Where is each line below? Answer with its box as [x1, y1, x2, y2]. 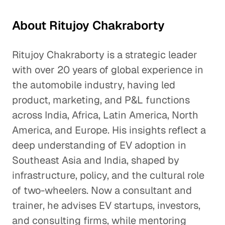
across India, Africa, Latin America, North [12, 108, 198, 122]
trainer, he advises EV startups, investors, [12, 199, 200, 212]
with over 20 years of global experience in [12, 63, 203, 76]
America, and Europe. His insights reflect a [12, 124, 206, 137]
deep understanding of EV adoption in [12, 139, 186, 152]
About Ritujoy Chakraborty [12, 18, 165, 33]
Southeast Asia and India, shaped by [12, 154, 179, 167]
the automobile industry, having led [12, 78, 175, 91]
